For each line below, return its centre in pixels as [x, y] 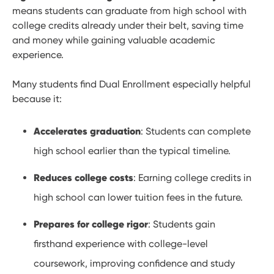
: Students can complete [196, 131]
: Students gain [182, 224]
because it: [37, 98]
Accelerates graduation [87, 131]
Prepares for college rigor [91, 224]
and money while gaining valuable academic [114, 40]
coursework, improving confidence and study [135, 264]
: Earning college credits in [193, 178]
